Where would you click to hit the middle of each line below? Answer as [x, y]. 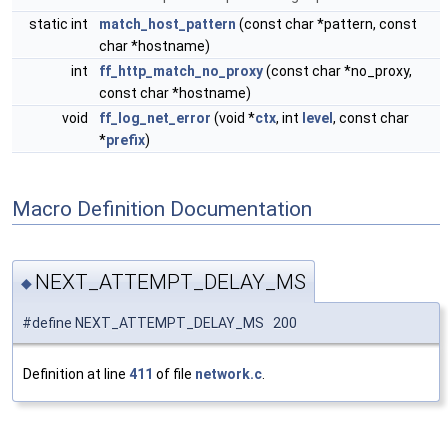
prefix [125, 140]
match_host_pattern [167, 24]
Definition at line [76, 373]
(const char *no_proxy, [337, 71]
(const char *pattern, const [326, 24]
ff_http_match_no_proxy [181, 71]
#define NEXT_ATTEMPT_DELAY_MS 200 [159, 322]
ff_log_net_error [155, 118]
